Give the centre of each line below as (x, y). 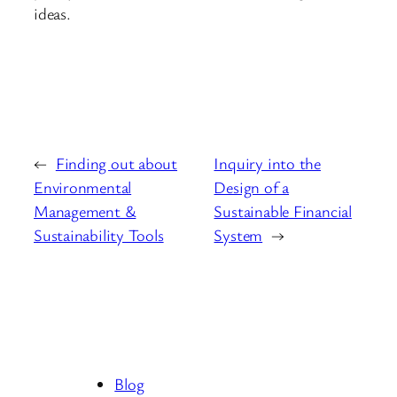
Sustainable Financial (283, 211)
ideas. (52, 13)
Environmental (83, 187)
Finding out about (117, 163)
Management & (85, 211)
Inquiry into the (267, 163)
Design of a (252, 187)
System (238, 235)
